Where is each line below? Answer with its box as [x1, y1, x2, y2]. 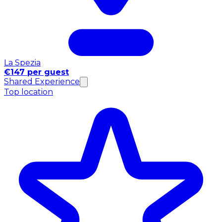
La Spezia [4, 57, 41, 67]
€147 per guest [4, 67, 69, 77]
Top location [4, 87, 53, 97]
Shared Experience [4, 76, 80, 86]
